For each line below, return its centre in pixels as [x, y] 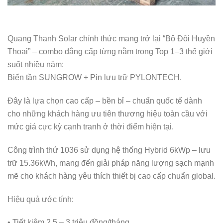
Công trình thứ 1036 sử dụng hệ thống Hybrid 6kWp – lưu [109, 150]
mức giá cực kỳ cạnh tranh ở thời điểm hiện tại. [91, 126]
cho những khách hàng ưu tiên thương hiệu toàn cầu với [108, 113]
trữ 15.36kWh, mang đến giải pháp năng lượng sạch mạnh [111, 163]
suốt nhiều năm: [36, 65]
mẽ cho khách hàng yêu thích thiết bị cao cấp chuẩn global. [111, 176]
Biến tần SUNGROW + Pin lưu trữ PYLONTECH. [95, 78]
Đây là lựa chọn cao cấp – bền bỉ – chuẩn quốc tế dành [105, 101]
